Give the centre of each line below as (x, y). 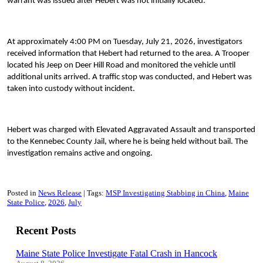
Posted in (22, 193)
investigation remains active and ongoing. (80, 154)
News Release (60, 193)
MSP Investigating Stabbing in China (165, 193)
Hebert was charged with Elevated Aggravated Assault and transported (131, 130)
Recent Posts (46, 230)
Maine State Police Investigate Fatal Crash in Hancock (117, 253)
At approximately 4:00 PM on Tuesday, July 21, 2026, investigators (125, 42)
